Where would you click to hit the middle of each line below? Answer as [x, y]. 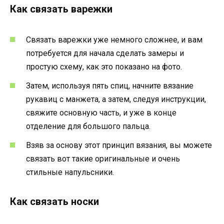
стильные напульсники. [70, 172]
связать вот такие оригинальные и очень [103, 159]
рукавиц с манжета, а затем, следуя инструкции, [116, 99]
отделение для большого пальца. [88, 126]
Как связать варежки [61, 9]
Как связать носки [54, 202]
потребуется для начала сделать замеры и [105, 53]
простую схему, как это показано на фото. [104, 66]
